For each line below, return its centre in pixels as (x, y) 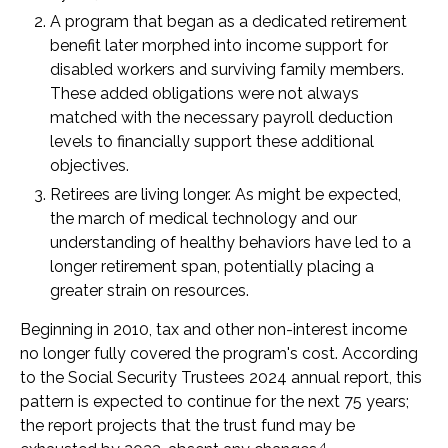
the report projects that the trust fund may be (187, 425)
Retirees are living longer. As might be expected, (225, 194)
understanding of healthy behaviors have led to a (230, 242)
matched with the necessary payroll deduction (221, 117)
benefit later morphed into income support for (219, 45)
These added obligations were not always (204, 93)
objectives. (89, 165)
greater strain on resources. (149, 290)
